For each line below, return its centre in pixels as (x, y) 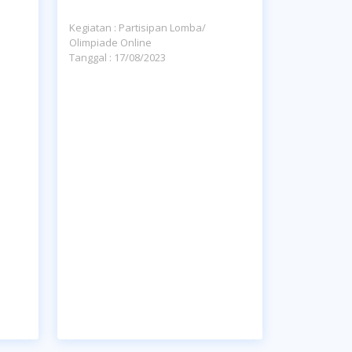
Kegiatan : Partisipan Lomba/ (137, 27)
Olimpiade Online (110, 42)
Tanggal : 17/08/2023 (117, 57)
